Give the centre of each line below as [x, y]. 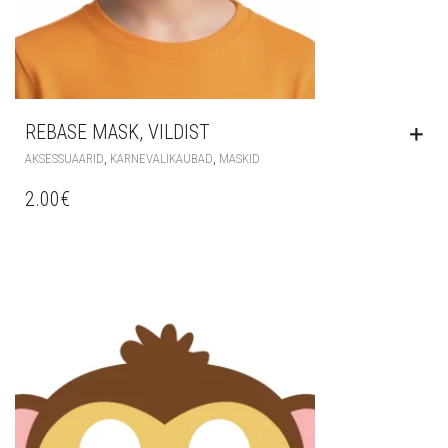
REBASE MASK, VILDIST [117, 132]
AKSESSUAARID [64, 159]
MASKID [239, 159]
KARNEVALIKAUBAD [161, 159]
